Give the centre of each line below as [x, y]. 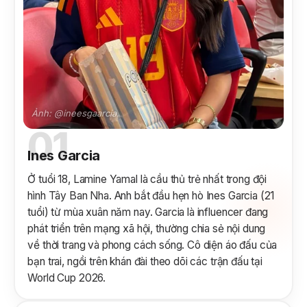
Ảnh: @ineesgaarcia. [76, 113]
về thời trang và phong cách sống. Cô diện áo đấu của [152, 245]
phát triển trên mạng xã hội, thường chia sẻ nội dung [147, 228]
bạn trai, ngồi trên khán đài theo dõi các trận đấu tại [145, 261]
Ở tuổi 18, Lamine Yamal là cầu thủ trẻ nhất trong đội [147, 179]
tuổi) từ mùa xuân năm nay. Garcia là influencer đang [148, 212]
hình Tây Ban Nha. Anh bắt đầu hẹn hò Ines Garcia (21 [151, 195]
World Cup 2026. [67, 278]
